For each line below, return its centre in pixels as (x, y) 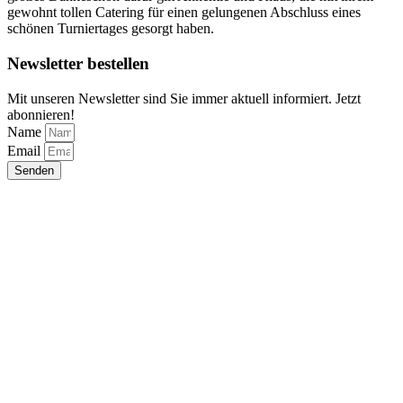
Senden (34, 170)
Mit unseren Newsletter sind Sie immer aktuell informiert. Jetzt (184, 98)
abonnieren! (41, 114)
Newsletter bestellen (78, 64)
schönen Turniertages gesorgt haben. (111, 29)
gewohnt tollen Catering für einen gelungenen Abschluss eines (184, 13)
